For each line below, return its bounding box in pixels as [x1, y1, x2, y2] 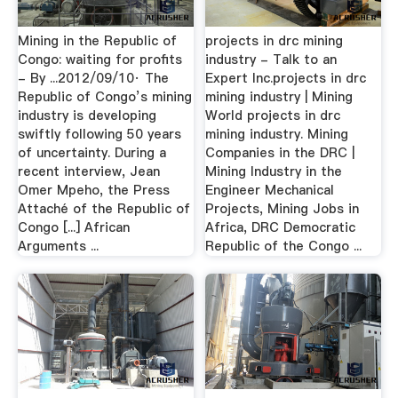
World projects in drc [205, 107, 341, 124]
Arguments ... [17, 237, 99, 255]
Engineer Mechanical [205, 181, 335, 199]
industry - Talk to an [205, 51, 338, 68]
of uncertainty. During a [17, 144, 166, 162]
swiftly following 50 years [17, 125, 181, 143]
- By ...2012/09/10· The [17, 69, 169, 87]
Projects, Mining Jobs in [205, 200, 360, 218]
